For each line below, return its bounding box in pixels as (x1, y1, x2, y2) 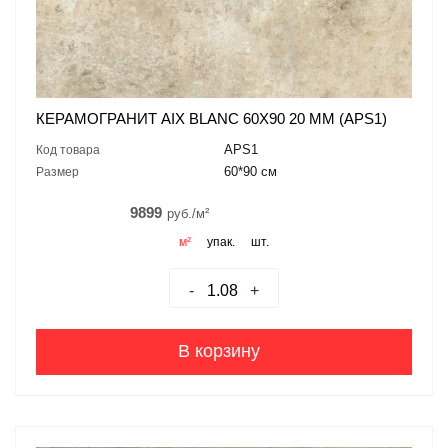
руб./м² (167, 206, 209, 222)
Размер (36, 165, 79, 180)
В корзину (178, 341, 260, 362)
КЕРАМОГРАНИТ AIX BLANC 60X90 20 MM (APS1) (36, 110, 387, 128)
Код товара (36, 143, 100, 158)
